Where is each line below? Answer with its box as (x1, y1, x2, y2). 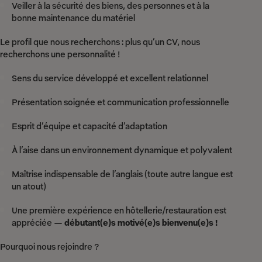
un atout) (12, 182, 46, 191)
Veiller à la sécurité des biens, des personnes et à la (12, 1, 209, 11)
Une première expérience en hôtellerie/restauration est (12, 206, 226, 215)
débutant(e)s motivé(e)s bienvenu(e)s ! (64, 218, 218, 227)
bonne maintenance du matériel (12, 13, 135, 23)
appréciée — (12, 218, 64, 227)
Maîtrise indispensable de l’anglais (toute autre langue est (12, 170, 233, 179)
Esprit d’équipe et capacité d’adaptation (12, 122, 167, 131)
